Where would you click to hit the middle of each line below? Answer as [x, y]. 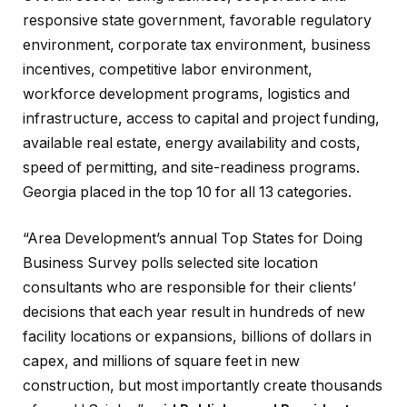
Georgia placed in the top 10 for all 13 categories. [187, 192]
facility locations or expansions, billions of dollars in [197, 337]
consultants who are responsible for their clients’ [189, 288]
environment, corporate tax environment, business [197, 45]
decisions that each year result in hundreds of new [194, 313]
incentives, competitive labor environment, [168, 69]
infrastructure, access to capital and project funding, [201, 118]
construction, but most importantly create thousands [203, 386]
